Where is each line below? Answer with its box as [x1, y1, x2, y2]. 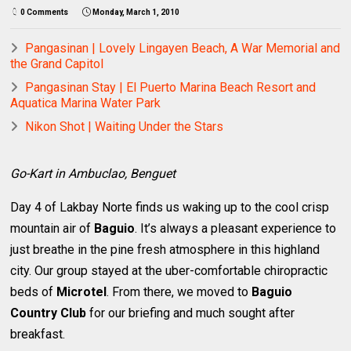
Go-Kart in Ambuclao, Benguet [10, 165, 176, 181]
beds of [10, 284, 57, 299]
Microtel [56, 284, 107, 299]
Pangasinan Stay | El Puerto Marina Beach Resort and [25, 79, 317, 95]
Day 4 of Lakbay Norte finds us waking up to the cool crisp [10, 199, 330, 215]
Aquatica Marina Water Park [10, 95, 161, 110]
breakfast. [10, 326, 66, 342]
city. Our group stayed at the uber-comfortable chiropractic [10, 262, 328, 278]
